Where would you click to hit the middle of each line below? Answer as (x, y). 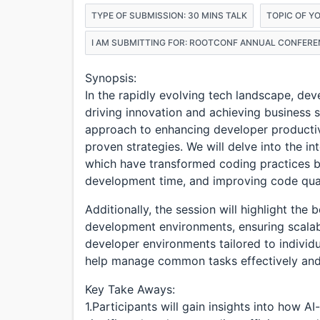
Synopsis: (111, 78)
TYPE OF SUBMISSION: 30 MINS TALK (169, 15)
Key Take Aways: (130, 289)
